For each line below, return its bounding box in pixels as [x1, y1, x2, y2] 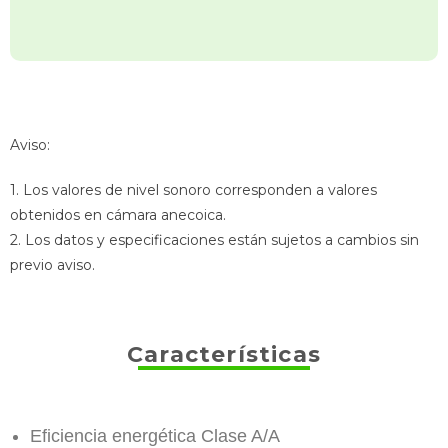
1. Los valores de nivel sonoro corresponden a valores [10, 181, 377, 199]
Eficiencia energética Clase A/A [30, 426, 280, 446]
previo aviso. [10, 256, 95, 274]
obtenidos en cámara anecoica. [10, 206, 226, 224]
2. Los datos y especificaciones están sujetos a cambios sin [10, 231, 419, 249]
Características [127, 341, 321, 368]
